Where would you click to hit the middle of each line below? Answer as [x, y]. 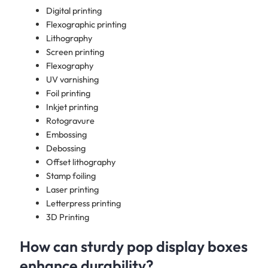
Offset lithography [81, 162]
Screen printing [75, 52]
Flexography [70, 66]
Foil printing [68, 93]
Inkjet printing [72, 107]
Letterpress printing [83, 203]
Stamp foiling [71, 176]
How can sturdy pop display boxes [133, 247]
